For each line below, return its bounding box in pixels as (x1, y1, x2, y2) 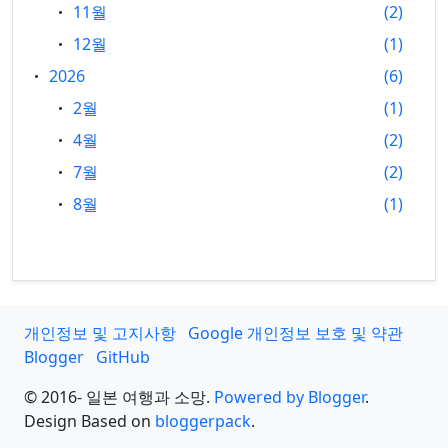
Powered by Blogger (214, 386, 365, 408)
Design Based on (24, 410, 155, 432)
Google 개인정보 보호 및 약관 (188, 322, 403, 344)
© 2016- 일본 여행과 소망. (24, 386, 214, 408)
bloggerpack (155, 410, 251, 432)
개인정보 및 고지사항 (24, 322, 176, 344)
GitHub (96, 346, 150, 368)
